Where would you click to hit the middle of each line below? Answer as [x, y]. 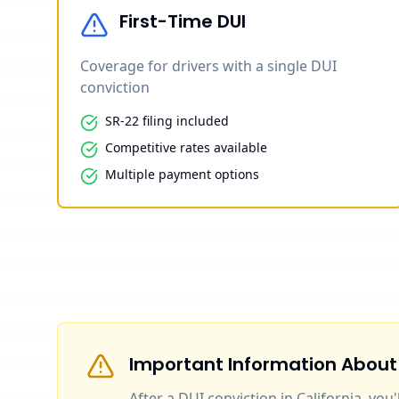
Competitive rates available [186, 147]
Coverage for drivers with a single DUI [208, 65]
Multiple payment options [182, 174]
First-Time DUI [183, 21]
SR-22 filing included [167, 120]
